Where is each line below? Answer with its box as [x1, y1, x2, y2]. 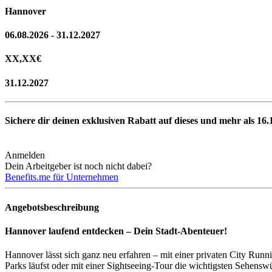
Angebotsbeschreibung [5, 202, 99, 212]
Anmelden [5, 150, 45, 161]
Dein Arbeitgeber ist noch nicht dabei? [5, 161, 152, 172]
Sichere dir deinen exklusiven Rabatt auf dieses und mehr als [5, 115, 257, 126]
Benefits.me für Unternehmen [5, 172, 118, 183]
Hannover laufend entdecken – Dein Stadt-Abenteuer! [5, 225, 227, 236]
